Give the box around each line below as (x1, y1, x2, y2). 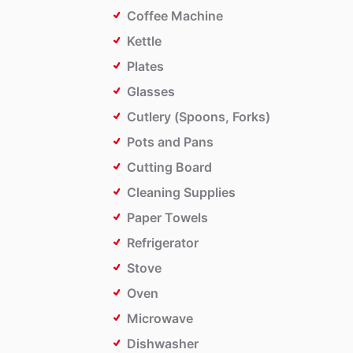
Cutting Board (127, 159, 212, 176)
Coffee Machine (127, 8, 223, 24)
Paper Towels (127, 210, 208, 226)
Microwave (127, 310, 193, 327)
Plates (127, 58, 164, 75)
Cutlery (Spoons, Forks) (127, 109, 270, 125)
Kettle (127, 33, 162, 50)
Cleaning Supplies (127, 184, 236, 201)
